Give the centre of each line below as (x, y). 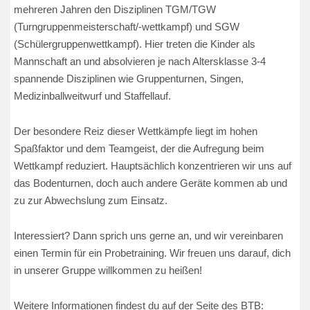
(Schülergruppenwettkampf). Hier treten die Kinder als (135, 44)
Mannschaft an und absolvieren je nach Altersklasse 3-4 (140, 61)
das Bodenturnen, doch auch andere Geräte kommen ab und (151, 183)
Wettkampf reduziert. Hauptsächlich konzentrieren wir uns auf (153, 166)
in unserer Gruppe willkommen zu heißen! (108, 270)
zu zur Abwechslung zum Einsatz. (91, 200)
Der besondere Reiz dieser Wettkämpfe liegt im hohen (136, 131)
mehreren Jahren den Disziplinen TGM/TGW (115, 9)
